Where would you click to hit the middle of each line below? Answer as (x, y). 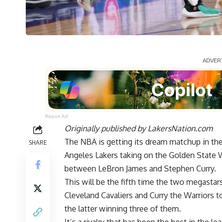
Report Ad (57, 116)
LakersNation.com (180, 129)
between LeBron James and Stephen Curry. (140, 169)
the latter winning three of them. (123, 209)
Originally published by (106, 129)
